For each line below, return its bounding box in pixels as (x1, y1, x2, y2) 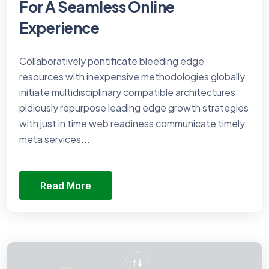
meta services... (19, 133, 90, 146)
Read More (40, 180, 91, 192)
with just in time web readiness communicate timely (19, 117, 245, 130)
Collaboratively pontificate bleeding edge (19, 55, 204, 68)
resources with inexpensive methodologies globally (19, 70, 245, 83)
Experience (19, 18, 99, 38)
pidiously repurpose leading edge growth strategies (19, 101, 249, 115)
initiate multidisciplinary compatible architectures (19, 86, 235, 99)
